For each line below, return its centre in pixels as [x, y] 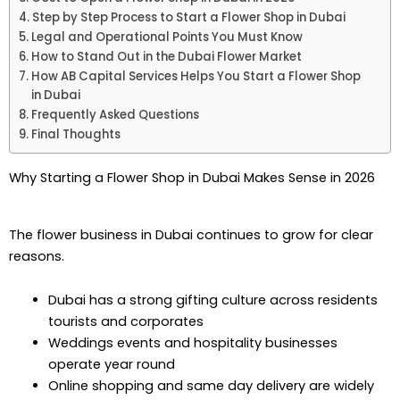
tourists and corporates [125, 322]
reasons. [37, 256]
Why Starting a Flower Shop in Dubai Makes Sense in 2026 [192, 177]
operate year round [111, 365]
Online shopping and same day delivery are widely [211, 386]
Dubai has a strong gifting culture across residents [212, 300]
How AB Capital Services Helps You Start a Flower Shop [196, 77]
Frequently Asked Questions [115, 115]
